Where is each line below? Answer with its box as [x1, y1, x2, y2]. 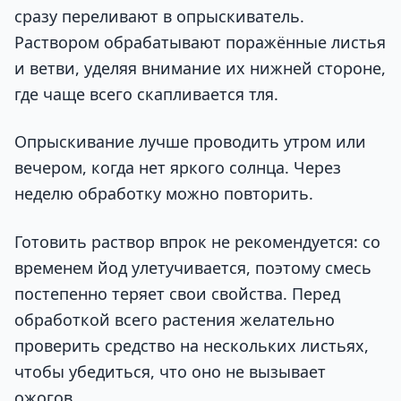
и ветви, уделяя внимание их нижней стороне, [14, 56, 386, 79]
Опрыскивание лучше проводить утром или [14, 131, 366, 153]
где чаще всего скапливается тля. [14, 82, 278, 105]
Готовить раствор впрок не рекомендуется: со [14, 230, 380, 252]
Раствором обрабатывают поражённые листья [14, 30, 386, 53]
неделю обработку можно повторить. [14, 183, 313, 205]
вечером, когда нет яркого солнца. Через [14, 157, 341, 179]
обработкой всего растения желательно [14, 308, 335, 330]
